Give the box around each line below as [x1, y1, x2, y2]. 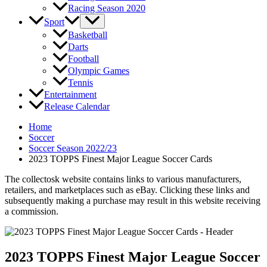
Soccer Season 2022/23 [29, 142, 117, 153]
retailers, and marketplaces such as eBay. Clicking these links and [5, 184, 250, 195]
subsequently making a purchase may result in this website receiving [5, 195, 260, 206]
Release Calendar [44, 101, 110, 111]
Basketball [68, 29, 107, 40]
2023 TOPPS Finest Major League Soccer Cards [29, 153, 212, 164]
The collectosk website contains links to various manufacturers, [5, 173, 241, 184]
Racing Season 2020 [68, 2, 145, 13]
